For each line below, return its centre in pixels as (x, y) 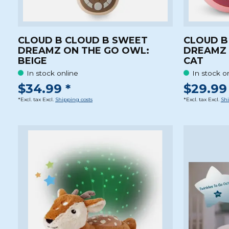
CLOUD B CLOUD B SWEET (83, 40)
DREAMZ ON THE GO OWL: (84, 50)
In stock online (53, 73)
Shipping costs (74, 99)
